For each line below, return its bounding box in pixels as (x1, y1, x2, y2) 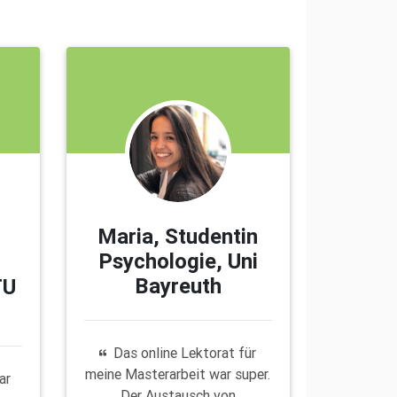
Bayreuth (134, 272, 222, 299)
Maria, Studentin (97, 222, 259, 249)
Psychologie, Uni (97, 247, 258, 274)
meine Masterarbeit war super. (85, 364, 271, 383)
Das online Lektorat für (113, 343, 257, 362)
